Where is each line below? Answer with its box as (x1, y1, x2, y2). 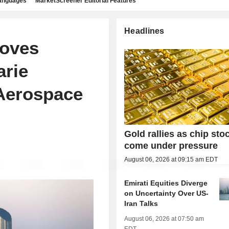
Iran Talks (124, 199, 158, 208)
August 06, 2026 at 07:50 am (124, 215, 204, 223)
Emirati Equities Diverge (124, 179, 208, 188)
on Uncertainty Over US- (124, 189, 209, 198)
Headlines (124, 27, 165, 35)
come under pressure (124, 141, 218, 151)
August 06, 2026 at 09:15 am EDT (124, 156, 218, 164)
